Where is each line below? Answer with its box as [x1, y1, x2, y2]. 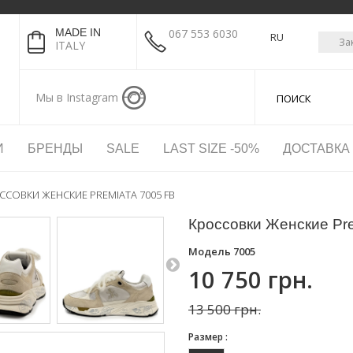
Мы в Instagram [35, 90, 118, 105]
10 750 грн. [188, 264, 313, 295]
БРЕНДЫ [28, 142, 83, 155]
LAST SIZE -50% [163, 142, 259, 155]
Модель [188, 244, 231, 258]
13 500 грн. [188, 300, 261, 318]
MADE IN [54, 26, 101, 39]
